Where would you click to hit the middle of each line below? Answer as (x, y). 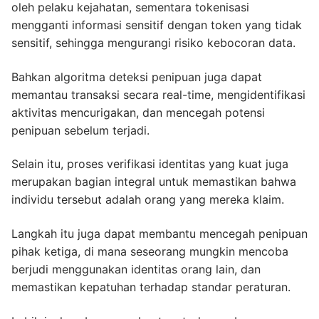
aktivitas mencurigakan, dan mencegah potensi (138, 112)
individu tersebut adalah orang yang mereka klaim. (148, 200)
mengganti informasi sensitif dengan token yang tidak (157, 25)
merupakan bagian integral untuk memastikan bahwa (154, 182)
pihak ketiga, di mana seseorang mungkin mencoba (150, 251)
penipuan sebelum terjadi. (80, 130)
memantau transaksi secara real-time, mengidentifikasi (158, 94)
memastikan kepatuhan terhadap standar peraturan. (151, 287)
